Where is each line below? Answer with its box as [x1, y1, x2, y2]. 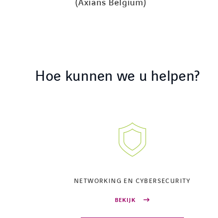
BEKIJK [115, 196, 138, 204]
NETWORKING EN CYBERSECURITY [74, 176, 191, 185]
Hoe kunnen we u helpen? [35, 67, 200, 86]
